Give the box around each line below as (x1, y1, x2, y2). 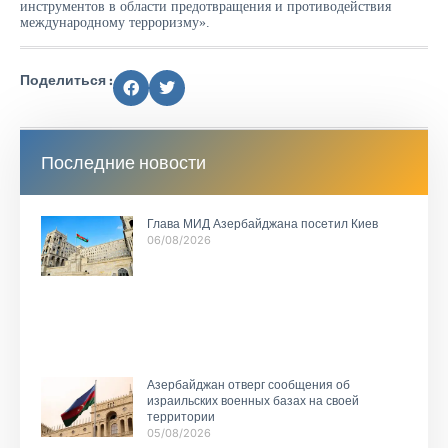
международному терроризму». (20, 15, 210, 31)
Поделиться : (20, 70, 113, 89)
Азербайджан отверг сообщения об (146, 377, 350, 392)
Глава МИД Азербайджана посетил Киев (146, 216, 378, 231)
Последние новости (41, 150, 206, 174)
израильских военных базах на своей (146, 393, 359, 408)
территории (146, 409, 215, 424)
